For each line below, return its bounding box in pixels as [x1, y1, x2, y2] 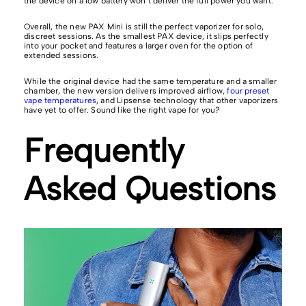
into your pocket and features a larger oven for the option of [24, 41, 253, 51]
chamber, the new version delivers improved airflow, [24, 86, 227, 96]
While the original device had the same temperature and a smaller [24, 76, 277, 87]
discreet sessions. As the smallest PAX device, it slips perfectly [24, 31, 268, 42]
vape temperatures [24, 96, 97, 106]
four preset [227, 86, 270, 96]
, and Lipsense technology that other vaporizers [96, 96, 279, 106]
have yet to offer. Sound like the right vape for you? [24, 105, 221, 115]
